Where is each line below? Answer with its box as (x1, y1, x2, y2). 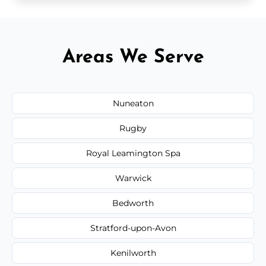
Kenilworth (110, 247, 156, 258)
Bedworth (112, 197, 154, 208)
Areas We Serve (62, 47, 204, 67)
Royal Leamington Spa (85, 147, 180, 159)
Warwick (115, 172, 151, 183)
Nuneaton (112, 97, 154, 109)
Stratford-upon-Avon (90, 222, 176, 233)
